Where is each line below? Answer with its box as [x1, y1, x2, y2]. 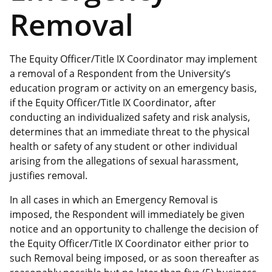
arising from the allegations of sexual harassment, [10, 154, 239, 168]
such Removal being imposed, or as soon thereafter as [10, 251, 259, 265]
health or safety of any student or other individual [10, 139, 237, 153]
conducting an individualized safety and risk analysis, [10, 110, 250, 124]
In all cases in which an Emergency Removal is [10, 192, 218, 206]
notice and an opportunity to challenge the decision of [10, 222, 258, 236]
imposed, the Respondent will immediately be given [10, 207, 245, 221]
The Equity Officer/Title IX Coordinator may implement [10, 52, 257, 66]
